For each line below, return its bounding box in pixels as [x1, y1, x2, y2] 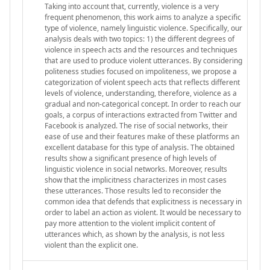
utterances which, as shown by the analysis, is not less [45, 228, 225, 239]
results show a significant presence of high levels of [45, 152, 216, 163]
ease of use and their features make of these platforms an [45, 131, 239, 142]
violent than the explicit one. [45, 239, 138, 250]
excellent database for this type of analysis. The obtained [45, 142, 234, 152]
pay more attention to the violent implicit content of [45, 218, 215, 228]
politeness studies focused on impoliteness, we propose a [45, 66, 237, 77]
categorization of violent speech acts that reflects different [45, 77, 240, 87]
